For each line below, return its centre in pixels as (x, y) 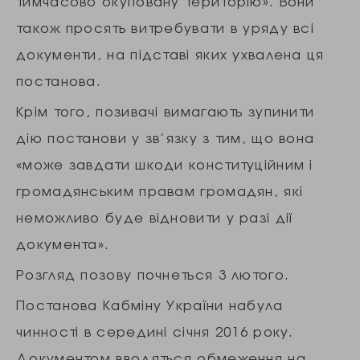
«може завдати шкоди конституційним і (165, 164)
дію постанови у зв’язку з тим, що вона (166, 138)
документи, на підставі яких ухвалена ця (170, 54)
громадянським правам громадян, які (160, 191)
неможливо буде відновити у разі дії (155, 217)
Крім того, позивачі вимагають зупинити (166, 111)
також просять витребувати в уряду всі (166, 28)
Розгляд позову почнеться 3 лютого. (153, 274)
